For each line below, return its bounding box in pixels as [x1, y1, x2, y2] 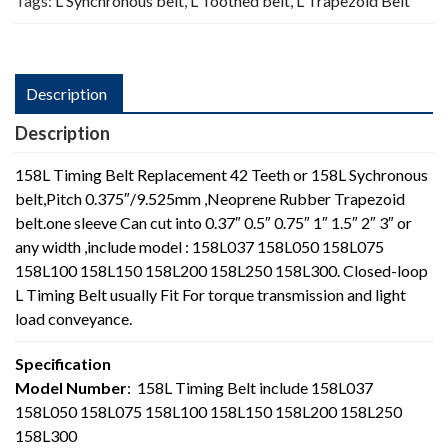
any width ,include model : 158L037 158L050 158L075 [15, 237, 384, 257]
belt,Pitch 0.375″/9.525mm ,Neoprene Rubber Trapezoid [15, 189, 405, 209]
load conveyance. [15, 309, 132, 329]
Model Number [15, 378, 127, 398]
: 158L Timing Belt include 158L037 [127, 378, 373, 398]
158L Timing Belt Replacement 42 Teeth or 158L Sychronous [15, 165, 428, 185]
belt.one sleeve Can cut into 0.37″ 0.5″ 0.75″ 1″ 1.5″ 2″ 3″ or [15, 213, 412, 233]
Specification [15, 354, 111, 374]
